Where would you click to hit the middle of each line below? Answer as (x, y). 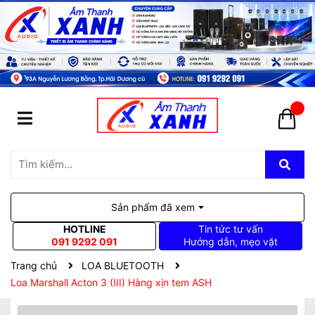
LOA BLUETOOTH (123, 266)
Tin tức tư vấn (230, 229)
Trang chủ (34, 266)
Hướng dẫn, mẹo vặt (230, 242)
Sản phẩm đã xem (153, 207)
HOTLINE (84, 229)
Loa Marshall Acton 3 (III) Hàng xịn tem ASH (111, 283)
